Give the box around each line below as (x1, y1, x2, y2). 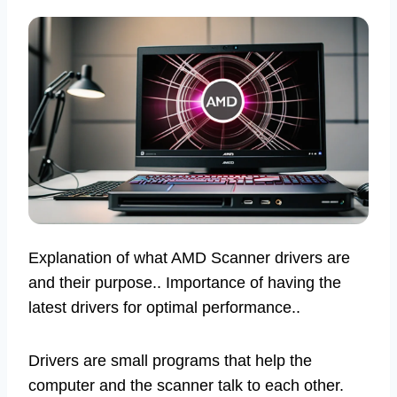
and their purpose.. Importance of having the (28, 274, 341, 292)
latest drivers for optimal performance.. (28, 299, 300, 317)
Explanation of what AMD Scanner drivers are (28, 249, 350, 268)
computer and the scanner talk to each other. (28, 377, 344, 395)
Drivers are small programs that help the (28, 352, 312, 370)
